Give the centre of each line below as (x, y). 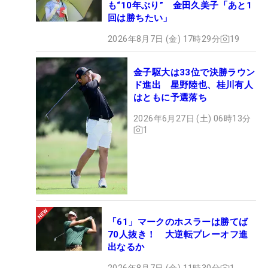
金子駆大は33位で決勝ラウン (194, 72)
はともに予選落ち (170, 97)
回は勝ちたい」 (140, 18)
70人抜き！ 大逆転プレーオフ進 (178, 235)
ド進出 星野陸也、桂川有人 (194, 85)
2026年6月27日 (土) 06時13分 (192, 118)
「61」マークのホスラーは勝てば (178, 222)
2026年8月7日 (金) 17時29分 (164, 39)
